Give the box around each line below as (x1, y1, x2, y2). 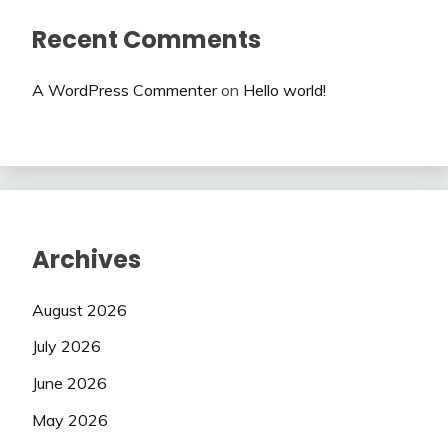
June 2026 (32, 373, 107, 394)
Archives (32, 242, 141, 276)
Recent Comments (32, 22, 261, 56)
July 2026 (32, 336, 101, 357)
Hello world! (243, 79, 326, 100)
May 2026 (32, 410, 108, 430)
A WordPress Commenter (32, 79, 217, 100)
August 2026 (32, 299, 127, 320)
